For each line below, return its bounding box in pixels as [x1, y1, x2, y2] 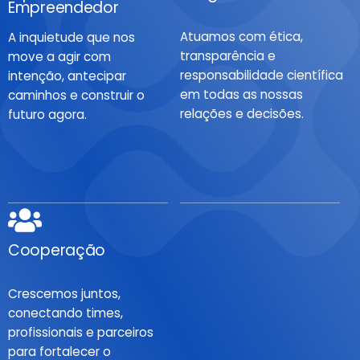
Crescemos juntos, [8, 284, 121, 302]
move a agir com [8, 47, 111, 65]
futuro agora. [8, 105, 87, 123]
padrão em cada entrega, [180, 304, 337, 321]
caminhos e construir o [8, 86, 145, 104]
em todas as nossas [180, 85, 303, 103]
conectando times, [8, 304, 123, 321]
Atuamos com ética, [180, 27, 303, 45]
